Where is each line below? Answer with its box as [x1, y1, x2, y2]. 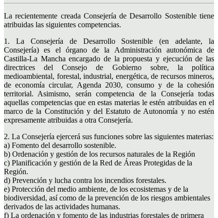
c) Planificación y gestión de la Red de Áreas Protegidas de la [4, 158, 192, 167]
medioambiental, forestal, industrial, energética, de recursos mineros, [4, 72, 214, 80]
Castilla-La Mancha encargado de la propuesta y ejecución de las [4, 54, 214, 63]
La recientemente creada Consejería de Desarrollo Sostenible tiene [4, 11, 214, 20]
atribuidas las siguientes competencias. [4, 20, 121, 29]
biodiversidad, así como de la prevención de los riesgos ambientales [4, 193, 210, 202]
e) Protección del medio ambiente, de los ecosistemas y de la [4, 184, 188, 193]
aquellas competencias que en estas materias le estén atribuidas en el [4, 98, 214, 107]
